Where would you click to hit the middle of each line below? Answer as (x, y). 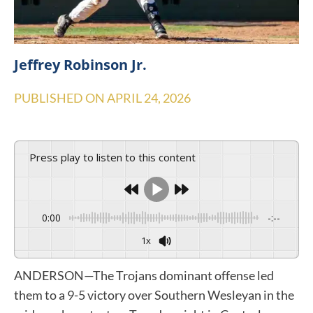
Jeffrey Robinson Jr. (80, 64)
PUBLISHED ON (60, 97)
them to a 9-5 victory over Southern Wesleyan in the (154, 294)
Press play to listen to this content (116, 157)
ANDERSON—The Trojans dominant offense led (144, 275)
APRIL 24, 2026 (149, 97)
